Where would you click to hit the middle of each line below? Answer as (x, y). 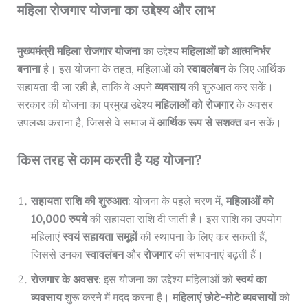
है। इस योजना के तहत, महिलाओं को (113, 68)
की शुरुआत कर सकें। (229, 86)
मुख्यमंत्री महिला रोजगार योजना (78, 51)
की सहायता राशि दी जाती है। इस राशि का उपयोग (184, 219)
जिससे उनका (58, 255)
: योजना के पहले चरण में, (177, 201)
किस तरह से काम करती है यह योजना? (109, 160)
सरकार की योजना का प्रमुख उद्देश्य (86, 104)
